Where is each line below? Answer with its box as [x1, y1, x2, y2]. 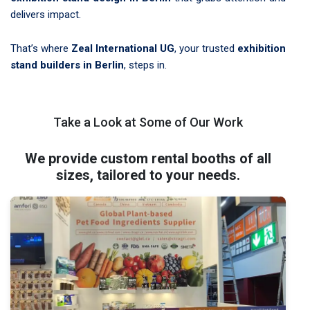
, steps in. [124, 58, 167, 71]
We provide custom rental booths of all [25, 149, 271, 167]
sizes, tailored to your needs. [56, 166, 240, 183]
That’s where [10, 42, 71, 55]
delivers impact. [10, 8, 81, 21]
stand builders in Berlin [10, 58, 124, 71]
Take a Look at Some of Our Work [53, 114, 243, 129]
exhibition [237, 42, 286, 55]
